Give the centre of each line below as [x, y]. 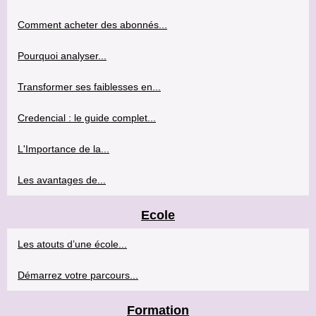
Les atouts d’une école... [72, 244]
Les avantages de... [62, 180]
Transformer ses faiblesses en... [89, 87]
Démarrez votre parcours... [78, 275]
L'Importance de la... [63, 149]
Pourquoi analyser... [62, 56]
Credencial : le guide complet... [87, 118]
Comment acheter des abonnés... [92, 25]
